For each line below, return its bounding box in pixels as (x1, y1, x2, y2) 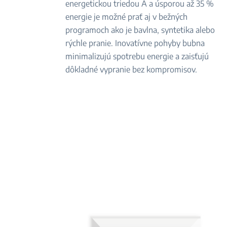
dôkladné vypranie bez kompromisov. (65, 64, 198, 74)
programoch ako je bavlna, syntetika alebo (65, 25, 215, 35)
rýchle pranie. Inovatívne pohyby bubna (65, 38, 205, 48)
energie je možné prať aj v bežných (65, 12, 188, 22)
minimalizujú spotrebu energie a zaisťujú (65, 51, 209, 61)
